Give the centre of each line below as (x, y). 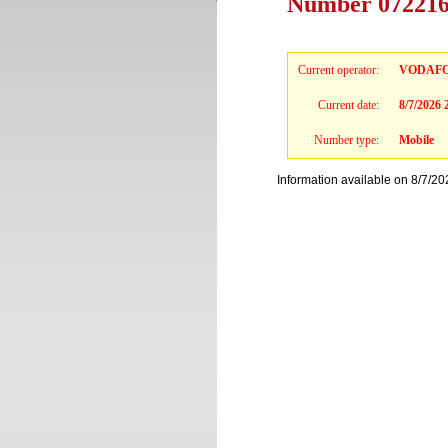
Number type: (346, 140)
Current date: (348, 105)
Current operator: (338, 70)
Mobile (416, 140)
